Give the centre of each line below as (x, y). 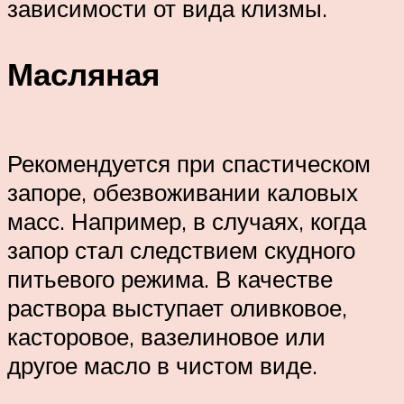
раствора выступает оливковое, (177, 308)
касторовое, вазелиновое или (166, 337)
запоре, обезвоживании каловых (183, 193)
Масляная (83, 74)
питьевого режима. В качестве (170, 279)
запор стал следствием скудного (181, 250)
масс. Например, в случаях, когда (187, 221)
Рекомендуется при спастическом (189, 164)
